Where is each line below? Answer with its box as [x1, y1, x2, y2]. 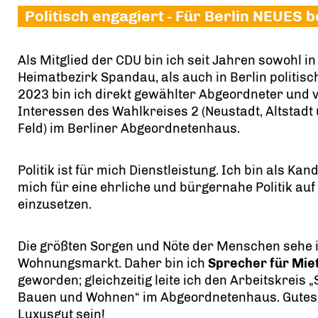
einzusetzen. [18, 197, 92, 213]
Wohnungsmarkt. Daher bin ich [18, 256, 208, 272]
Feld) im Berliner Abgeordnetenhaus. [18, 121, 240, 137]
